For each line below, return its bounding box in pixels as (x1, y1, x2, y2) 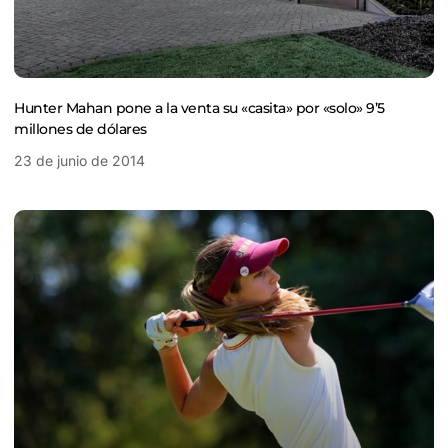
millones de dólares (14, 120, 147, 139)
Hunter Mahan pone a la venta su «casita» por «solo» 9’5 (14, 99, 385, 118)
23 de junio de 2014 (14, 152, 145, 170)
